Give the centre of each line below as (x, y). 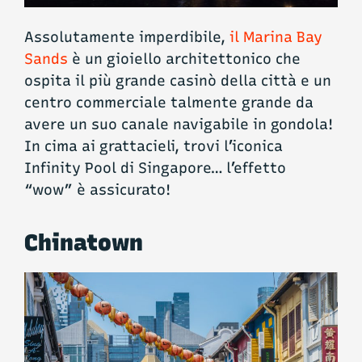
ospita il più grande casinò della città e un (178, 81)
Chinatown (84, 242)
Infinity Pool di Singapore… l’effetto (155, 168)
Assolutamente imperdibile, (127, 38)
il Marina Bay (276, 38)
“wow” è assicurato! (97, 190)
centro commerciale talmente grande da (169, 103)
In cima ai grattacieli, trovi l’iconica (154, 147)
